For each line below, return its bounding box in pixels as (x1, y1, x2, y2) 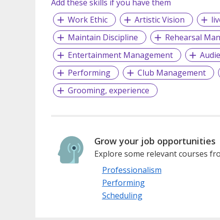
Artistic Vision (134, 14, 185, 26)
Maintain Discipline (67, 32, 138, 43)
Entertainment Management (67, 50, 173, 61)
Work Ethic (67, 14, 108, 26)
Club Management (137, 67, 206, 79)
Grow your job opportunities (94, 135, 216, 147)
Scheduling (102, 190, 142, 201)
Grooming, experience (67, 85, 149, 96)
